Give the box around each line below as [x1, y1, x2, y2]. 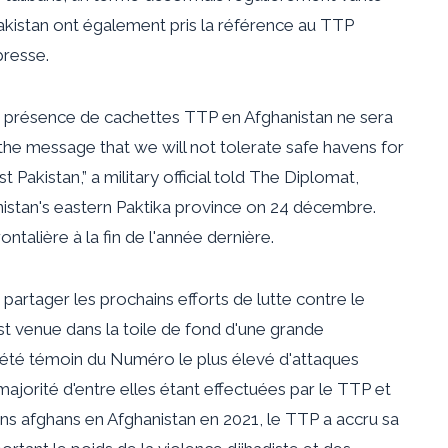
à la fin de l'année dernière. [69, 226, 274, 247]
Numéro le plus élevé [110, 348, 275, 369]
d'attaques [275, 348, 359, 369]
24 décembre [270, 196, 373, 217]
